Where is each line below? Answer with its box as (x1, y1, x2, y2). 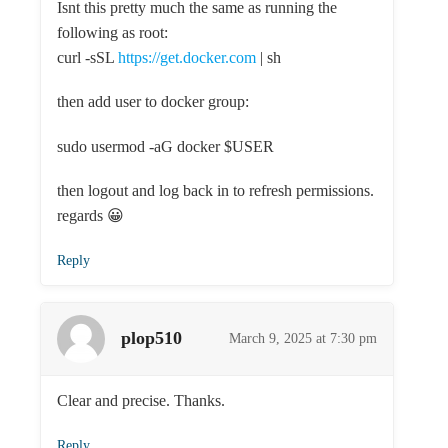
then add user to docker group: (57, 93, 249, 111)
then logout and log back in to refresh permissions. (57, 181, 374, 199)
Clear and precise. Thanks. (57, 391, 225, 409)
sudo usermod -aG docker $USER (57, 137, 274, 155)
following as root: (57, 24, 168, 42)
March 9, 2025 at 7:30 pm (229, 330, 378, 346)
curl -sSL (57, 49, 118, 67)
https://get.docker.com (118, 49, 256, 67)
